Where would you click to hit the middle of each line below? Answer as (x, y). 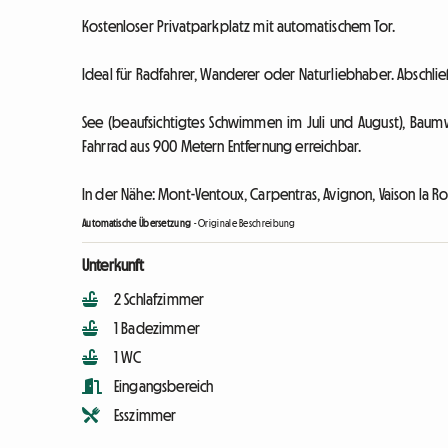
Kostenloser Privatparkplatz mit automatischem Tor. (238, 26)
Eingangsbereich (164, 386)
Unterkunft (113, 265)
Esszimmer (145, 415)
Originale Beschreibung (247, 224)
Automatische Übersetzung (137, 224)
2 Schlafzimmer (159, 299)
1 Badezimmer (157, 328)
